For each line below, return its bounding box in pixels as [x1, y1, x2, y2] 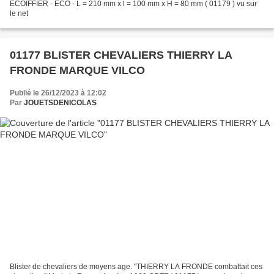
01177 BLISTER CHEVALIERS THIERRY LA [10, 49, 232, 62]
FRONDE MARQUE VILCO [10, 64, 145, 77]
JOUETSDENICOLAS [24, 98, 97, 108]
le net [10, 9, 28, 18]
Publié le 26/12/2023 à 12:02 [10, 89, 106, 98]
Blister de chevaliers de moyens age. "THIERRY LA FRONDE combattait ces [10, 262, 262, 271]
